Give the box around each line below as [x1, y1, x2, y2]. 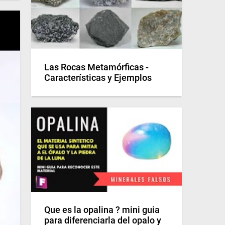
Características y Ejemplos [44, 73, 152, 83]
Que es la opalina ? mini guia [44, 205, 160, 215]
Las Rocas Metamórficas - [44, 62, 149, 73]
